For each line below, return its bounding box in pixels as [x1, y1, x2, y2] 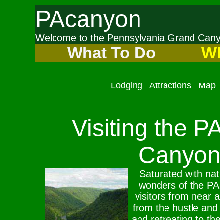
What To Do [62, 44, 156, 62]
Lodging [110, 81, 142, 90]
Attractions [149, 81, 191, 90]
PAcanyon [35, 6, 141, 32]
